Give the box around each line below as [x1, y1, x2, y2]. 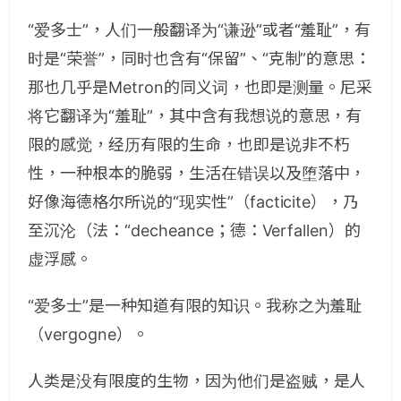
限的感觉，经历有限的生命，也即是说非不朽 [28, 135, 350, 154]
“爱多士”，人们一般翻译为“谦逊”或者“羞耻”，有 [28, 21, 371, 39]
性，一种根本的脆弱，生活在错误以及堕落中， [28, 164, 366, 183]
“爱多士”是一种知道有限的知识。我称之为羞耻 [28, 296, 363, 315]
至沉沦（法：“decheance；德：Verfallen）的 [28, 221, 362, 240]
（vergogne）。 [28, 325, 149, 344]
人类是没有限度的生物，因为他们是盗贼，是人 [28, 371, 366, 390]
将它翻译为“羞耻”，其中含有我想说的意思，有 [28, 107, 363, 125]
